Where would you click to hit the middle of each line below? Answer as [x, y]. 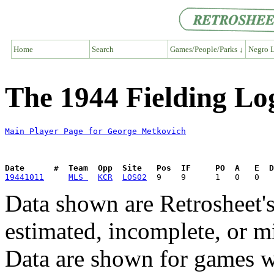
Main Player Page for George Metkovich [95, 131]
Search [103, 49]
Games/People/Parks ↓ [206, 49]
